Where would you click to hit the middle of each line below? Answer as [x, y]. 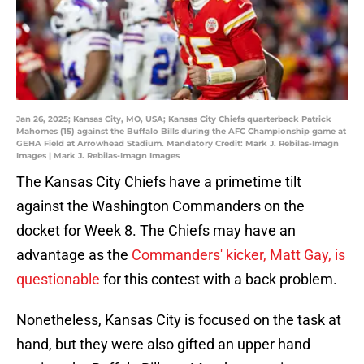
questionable [58, 279]
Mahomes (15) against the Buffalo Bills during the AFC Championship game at [181, 132]
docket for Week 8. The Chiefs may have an [156, 231]
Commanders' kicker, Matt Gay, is [238, 255]
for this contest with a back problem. [219, 279]
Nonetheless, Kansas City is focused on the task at [179, 320]
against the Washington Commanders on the [160, 206]
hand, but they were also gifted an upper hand [163, 344]
